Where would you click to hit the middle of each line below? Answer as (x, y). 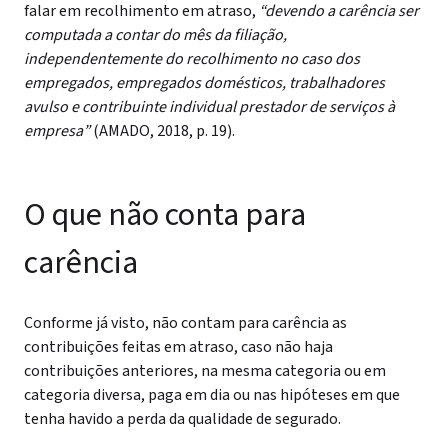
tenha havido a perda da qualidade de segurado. (182, 419)
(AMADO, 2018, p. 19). (164, 131)
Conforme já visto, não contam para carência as (185, 323)
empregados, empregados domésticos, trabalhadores (204, 83)
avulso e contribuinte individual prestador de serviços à (209, 107)
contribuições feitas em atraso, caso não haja (178, 347)
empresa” (58, 131)
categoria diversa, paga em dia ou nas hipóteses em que (212, 395)
